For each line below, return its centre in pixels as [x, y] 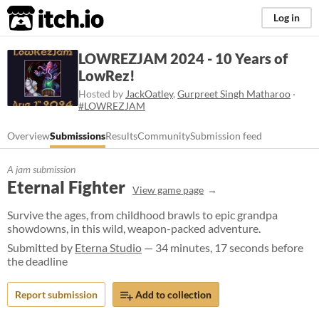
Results [121, 136]
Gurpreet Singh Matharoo [234, 94]
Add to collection [172, 294]
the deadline [37, 261]
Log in [287, 17]
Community [164, 136]
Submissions [78, 136]
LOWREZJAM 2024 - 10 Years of [183, 58]
